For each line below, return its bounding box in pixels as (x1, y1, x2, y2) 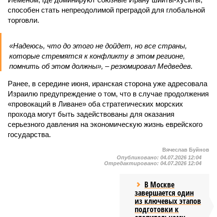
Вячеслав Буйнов (162, 147, 209, 153)
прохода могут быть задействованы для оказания (8, 110, 174, 118)
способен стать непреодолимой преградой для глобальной (8, 6, 205, 14)
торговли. (8, 16, 39, 24)
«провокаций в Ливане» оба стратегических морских (8, 100, 183, 108)
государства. (8, 130, 51, 139)
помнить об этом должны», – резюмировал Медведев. (9, 62, 193, 70)
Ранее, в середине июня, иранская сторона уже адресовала (8, 79, 207, 88)
